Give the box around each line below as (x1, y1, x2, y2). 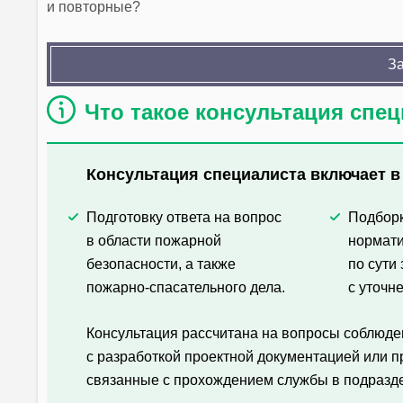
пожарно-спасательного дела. (86, 279, 285, 295)
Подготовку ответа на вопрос (86, 209, 282, 225)
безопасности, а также (86, 255, 236, 272)
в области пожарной (86, 232, 221, 248)
